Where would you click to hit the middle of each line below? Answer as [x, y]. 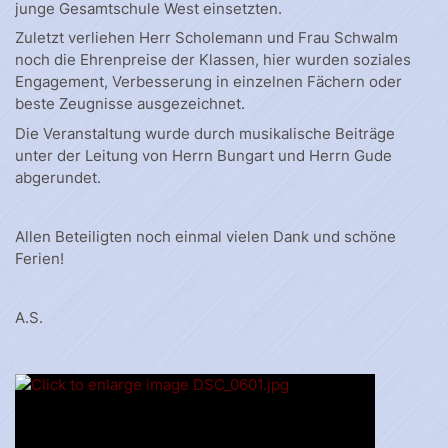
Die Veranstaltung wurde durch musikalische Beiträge [205, 133]
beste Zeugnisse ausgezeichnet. [130, 103]
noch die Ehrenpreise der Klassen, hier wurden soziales [213, 59]
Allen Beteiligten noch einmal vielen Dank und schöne [205, 236]
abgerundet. [58, 177]
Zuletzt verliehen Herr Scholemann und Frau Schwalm [206, 37]
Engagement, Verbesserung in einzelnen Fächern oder [208, 81]
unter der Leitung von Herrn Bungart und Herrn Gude [203, 155]
